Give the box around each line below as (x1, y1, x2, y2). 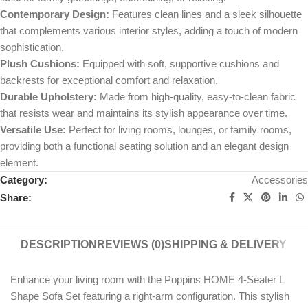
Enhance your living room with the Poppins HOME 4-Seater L (10, 274, 284, 286)
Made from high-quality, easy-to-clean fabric (97, 91, 296, 103)
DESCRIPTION (21, 239, 98, 251)
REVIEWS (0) (97, 239, 165, 251)
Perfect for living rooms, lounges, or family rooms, (66, 124, 291, 136)
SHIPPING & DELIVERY (164, 239, 287, 251)
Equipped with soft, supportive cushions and (80, 58, 279, 70)
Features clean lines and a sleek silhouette (109, 8, 302, 21)
